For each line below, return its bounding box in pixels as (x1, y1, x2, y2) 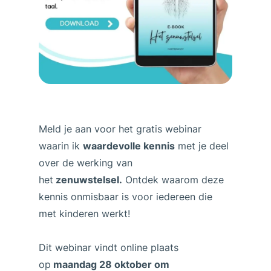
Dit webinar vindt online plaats (38, 241, 178, 253)
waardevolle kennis (82, 139, 175, 152)
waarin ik (38, 139, 83, 152)
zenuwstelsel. (53, 173, 122, 186)
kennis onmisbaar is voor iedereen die (38, 190, 212, 203)
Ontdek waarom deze (122, 173, 224, 186)
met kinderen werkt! (38, 207, 130, 220)
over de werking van (38, 156, 132, 169)
